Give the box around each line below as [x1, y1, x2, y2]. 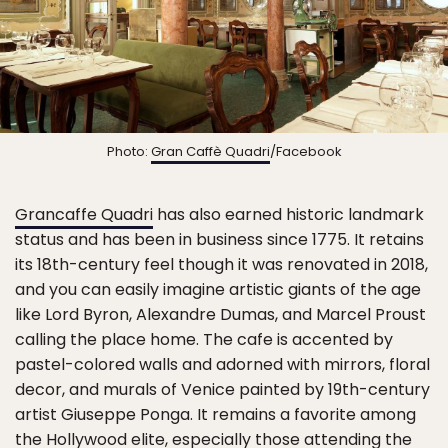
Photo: [106, 141, 151, 161]
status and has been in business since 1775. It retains [15, 227, 424, 251]
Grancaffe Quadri [15, 202, 153, 226]
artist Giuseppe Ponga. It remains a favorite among [15, 402, 416, 426]
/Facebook [269, 141, 342, 161]
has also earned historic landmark [153, 202, 424, 226]
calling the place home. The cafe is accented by [15, 327, 393, 351]
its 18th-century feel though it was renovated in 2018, [15, 252, 428, 276]
